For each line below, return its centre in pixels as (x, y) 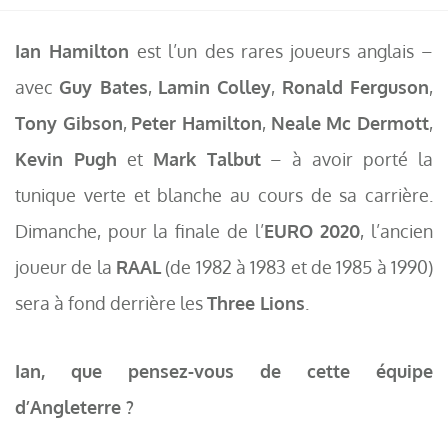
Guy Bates (103, 87)
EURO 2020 (312, 231)
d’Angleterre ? (74, 407)
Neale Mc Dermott (350, 123)
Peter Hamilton (197, 123)
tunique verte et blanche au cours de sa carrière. (224, 195)
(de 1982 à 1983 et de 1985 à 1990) (297, 267)
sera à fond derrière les (111, 303)
